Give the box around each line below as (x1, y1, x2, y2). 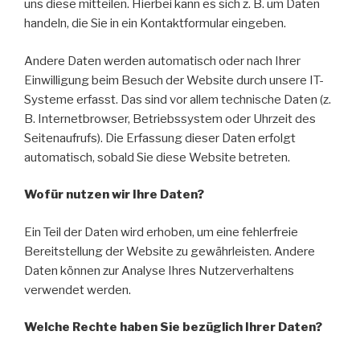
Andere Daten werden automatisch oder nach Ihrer (24, 53, 301, 68)
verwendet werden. (24, 282, 131, 297)
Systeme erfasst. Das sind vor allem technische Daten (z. (24, 92, 331, 107)
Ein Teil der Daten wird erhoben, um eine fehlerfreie (24, 224, 298, 239)
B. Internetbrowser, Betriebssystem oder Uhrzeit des (24, 111, 316, 126)
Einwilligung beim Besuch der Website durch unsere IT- (24, 72, 324, 88)
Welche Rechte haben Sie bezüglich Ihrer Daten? (24, 320, 322, 335)
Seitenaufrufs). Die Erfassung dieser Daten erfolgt (24, 130, 296, 145)
